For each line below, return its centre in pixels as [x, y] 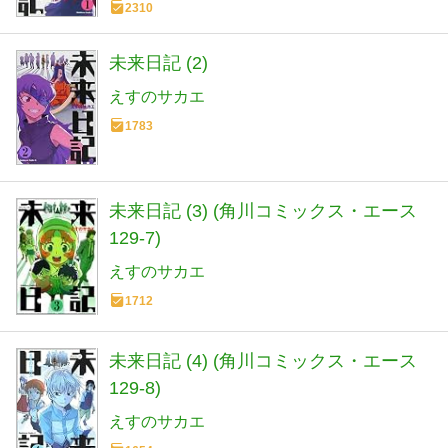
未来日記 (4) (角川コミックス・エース [263, 360]
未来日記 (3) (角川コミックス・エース [263, 211]
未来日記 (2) [158, 63]
